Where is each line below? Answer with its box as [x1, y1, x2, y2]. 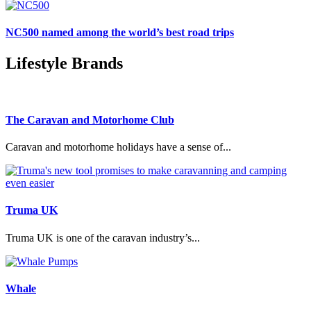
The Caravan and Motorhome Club [6, 113, 174, 126]
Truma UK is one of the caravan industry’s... [6, 231, 200, 244]
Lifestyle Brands [6, 53, 123, 72]
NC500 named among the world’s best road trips [6, 26, 234, 39]
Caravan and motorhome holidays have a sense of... [6, 140, 231, 153]
